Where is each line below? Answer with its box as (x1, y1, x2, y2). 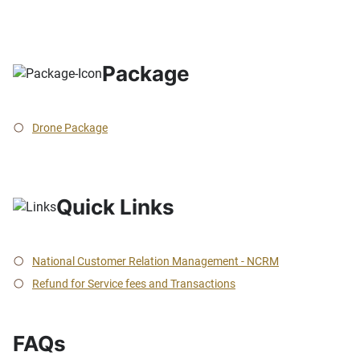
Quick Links (56, 194, 174, 220)
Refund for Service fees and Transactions (32, 277, 235, 291)
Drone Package (32, 121, 108, 135)
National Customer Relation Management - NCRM (32, 255, 279, 268)
